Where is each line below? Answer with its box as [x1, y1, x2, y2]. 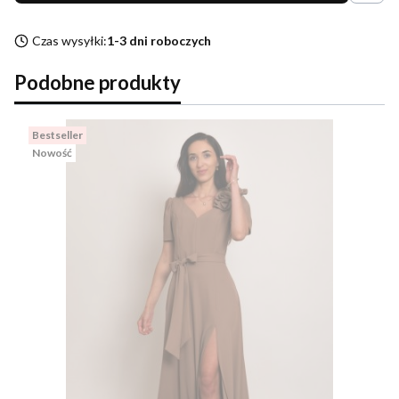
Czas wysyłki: [32, 33, 107, 49]
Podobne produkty [14, 70, 181, 95]
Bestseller [32, 128, 83, 142]
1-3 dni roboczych [107, 33, 211, 49]
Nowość [32, 146, 72, 160]
